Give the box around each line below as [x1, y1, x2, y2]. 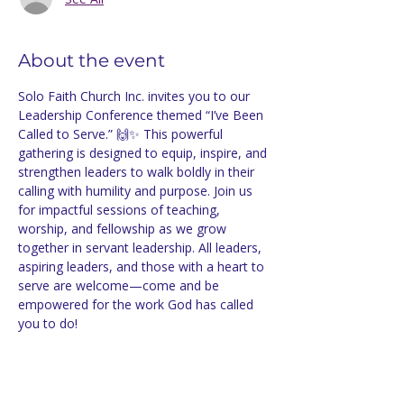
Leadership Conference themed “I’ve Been [18, 106, 267, 124]
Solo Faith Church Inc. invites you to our [18, 87, 253, 105]
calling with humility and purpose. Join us [18, 182, 256, 199]
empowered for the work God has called [18, 296, 257, 313]
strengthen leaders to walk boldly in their [18, 163, 258, 180]
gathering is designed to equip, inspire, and [18, 144, 271, 161]
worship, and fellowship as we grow [18, 220, 230, 237]
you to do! [18, 315, 78, 332]
